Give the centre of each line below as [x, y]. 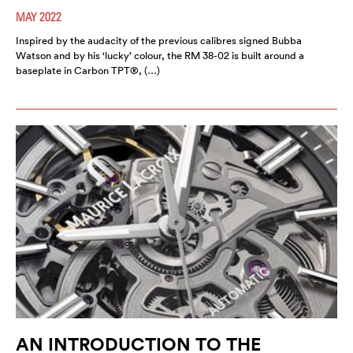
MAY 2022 [39, 16]
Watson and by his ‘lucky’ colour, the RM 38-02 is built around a [160, 55]
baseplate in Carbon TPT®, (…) [88, 70]
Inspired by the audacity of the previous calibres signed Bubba [159, 40]
